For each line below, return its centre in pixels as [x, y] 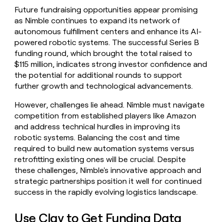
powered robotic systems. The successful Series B [107, 43]
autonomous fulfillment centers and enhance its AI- [108, 32]
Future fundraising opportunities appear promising [106, 10]
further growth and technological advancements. [104, 86]
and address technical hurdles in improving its [98, 127]
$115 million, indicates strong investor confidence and [111, 64]
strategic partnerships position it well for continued [108, 181]
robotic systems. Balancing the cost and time [97, 138]
